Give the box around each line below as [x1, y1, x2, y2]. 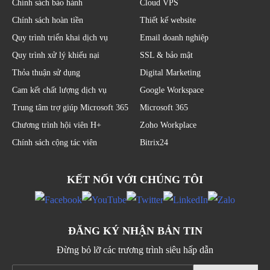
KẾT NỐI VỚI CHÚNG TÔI [67, 173, 203, 186]
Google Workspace [139, 85, 204, 95]
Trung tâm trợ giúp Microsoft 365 [12, 102, 128, 112]
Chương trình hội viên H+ [12, 120, 101, 130]
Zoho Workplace [139, 120, 196, 130]
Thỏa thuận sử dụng [12, 67, 80, 77]
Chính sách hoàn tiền [12, 15, 83, 25]
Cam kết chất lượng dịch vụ [12, 85, 107, 95]
